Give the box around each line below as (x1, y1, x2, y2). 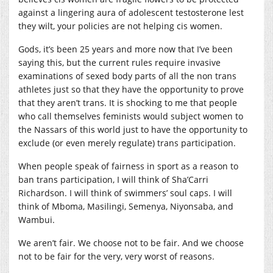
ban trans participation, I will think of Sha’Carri (18, 174, 208, 186)
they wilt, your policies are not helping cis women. (18, 20, 222, 32)
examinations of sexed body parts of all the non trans (18, 70, 236, 82)
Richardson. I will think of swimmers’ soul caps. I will (18, 187, 232, 199)
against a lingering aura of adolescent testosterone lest (18, 7, 244, 19)
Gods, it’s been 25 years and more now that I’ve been (18, 43, 233, 55)
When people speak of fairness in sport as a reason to (18, 160, 238, 172)
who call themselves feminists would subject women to (18, 110, 243, 122)
